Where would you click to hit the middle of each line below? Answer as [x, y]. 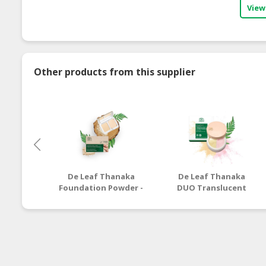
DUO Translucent [212, 187]
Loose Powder [212, 199]
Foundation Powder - [101, 187]
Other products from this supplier [115, 72]
